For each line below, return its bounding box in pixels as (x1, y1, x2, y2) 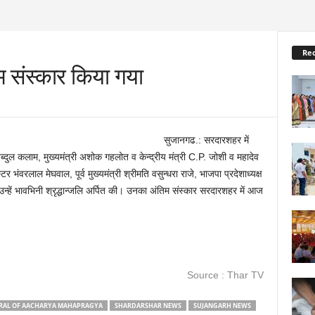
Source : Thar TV (186, 269, 264, 281)
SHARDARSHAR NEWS (114, 301, 181, 310)
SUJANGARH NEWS (193, 301, 251, 310)
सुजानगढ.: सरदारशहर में (163, 134, 249, 146)
